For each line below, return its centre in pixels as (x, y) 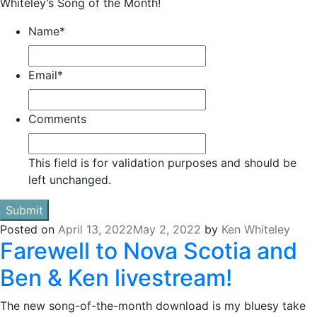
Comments (57, 119)
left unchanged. (70, 180)
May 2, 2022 (167, 230)
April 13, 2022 (96, 230)
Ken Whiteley (256, 230)
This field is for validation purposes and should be (162, 163)
